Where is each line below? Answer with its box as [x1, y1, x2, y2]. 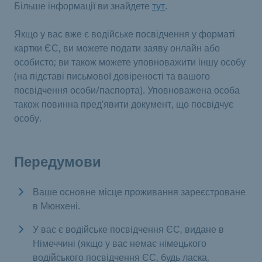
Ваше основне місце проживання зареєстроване [33, 185, 246, 198]
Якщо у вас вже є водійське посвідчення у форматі [14, 27, 235, 40]
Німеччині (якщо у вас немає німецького [33, 237, 206, 250]
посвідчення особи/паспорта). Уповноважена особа [14, 84, 240, 96]
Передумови [14, 154, 101, 170]
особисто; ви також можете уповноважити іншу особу [14, 56, 246, 68]
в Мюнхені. [33, 199, 80, 212]
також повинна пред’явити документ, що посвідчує [14, 98, 233, 111]
